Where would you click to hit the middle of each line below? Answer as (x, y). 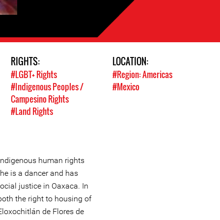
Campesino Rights (40, 99)
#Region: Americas (142, 75)
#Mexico (126, 87)
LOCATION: (131, 62)
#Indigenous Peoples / (47, 87)
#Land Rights (32, 111)
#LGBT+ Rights (34, 75)
